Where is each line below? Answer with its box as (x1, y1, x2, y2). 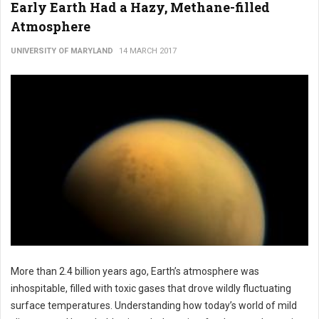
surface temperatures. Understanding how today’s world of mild (11, 300, 297, 311)
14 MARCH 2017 (119, 46, 177, 56)
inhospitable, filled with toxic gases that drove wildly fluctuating (11, 283, 291, 294)
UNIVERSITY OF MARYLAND (11, 46, 113, 56)
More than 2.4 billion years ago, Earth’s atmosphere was (11, 266, 259, 277)
